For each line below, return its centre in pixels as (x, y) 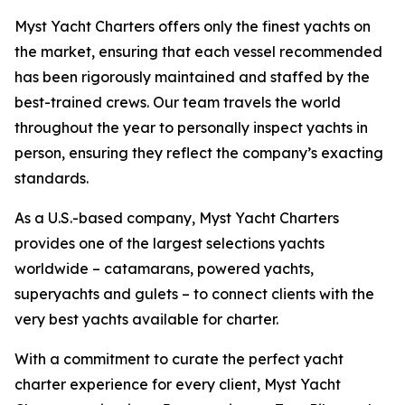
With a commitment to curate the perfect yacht (179, 359)
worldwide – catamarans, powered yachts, (164, 268)
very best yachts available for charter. (146, 319)
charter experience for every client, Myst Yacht (178, 384)
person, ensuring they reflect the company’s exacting (199, 153)
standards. (52, 178)
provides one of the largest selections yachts (170, 243)
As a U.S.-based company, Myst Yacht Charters (177, 218)
